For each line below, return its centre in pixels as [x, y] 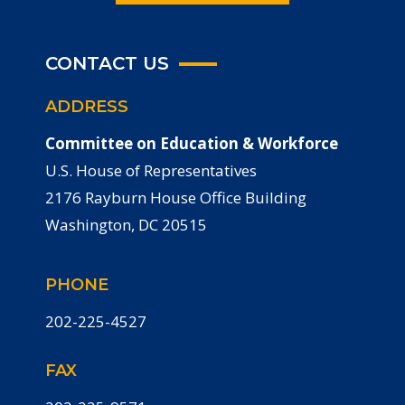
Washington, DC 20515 [126, 225]
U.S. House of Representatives [151, 170]
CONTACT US [107, 63]
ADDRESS [87, 107]
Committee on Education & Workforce [192, 143]
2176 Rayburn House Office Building [176, 198]
